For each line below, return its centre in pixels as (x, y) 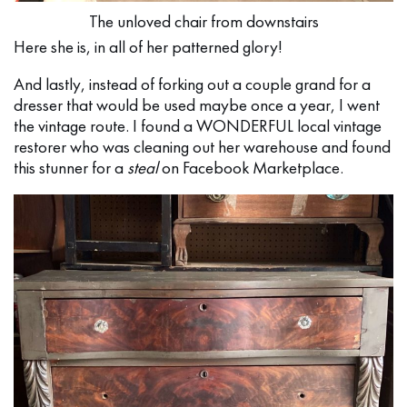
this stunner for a (70, 167)
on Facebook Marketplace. (251, 167)
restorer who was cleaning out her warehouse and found (202, 146)
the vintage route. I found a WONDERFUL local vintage (198, 125)
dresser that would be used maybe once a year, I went (197, 104)
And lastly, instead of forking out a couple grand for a (192, 84)
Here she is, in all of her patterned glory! (148, 46)
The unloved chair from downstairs (203, 21)
